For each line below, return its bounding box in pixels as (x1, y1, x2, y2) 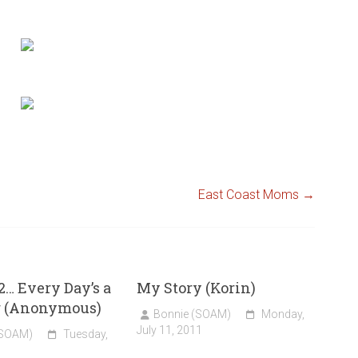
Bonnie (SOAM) (153, 308, 232, 321)
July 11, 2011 (137, 324, 203, 337)
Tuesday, (62, 328, 108, 341)
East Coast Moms (198, 187, 302, 203)
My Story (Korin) (137, 278, 257, 298)
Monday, (261, 308, 305, 321)
